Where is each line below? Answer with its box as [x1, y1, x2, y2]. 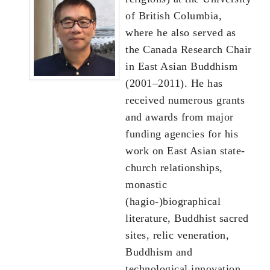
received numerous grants [125, 94, 245, 107]
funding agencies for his [125, 128, 238, 140]
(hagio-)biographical [125, 195, 221, 208]
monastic [125, 178, 167, 191]
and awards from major [125, 111, 234, 124]
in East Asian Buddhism [125, 60, 237, 73]
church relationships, [125, 162, 223, 174]
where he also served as [125, 27, 236, 39]
